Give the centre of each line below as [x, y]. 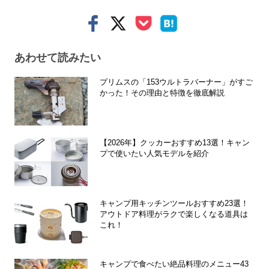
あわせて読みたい [58, 57]
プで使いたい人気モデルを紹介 [154, 153]
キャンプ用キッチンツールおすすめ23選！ [174, 203]
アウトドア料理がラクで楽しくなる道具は [174, 214]
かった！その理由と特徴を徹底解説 [162, 92]
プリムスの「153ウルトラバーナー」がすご [176, 82]
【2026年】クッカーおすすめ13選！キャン [175, 142]
